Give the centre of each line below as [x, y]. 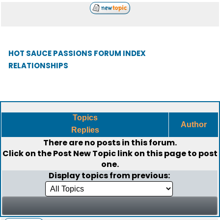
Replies [85, 130]
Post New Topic [84, 153]
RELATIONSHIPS [38, 66]
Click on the [28, 153]
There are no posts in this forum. [110, 143]
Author [193, 124]
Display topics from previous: [110, 176]
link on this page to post [167, 153]
